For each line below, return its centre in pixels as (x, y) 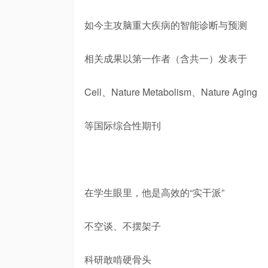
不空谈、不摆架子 (123, 226)
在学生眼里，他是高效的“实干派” (154, 192)
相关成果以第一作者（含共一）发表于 (166, 58)
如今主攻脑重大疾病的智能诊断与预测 (166, 25)
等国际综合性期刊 (123, 125)
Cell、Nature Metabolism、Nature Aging (171, 92)
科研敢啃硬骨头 (118, 259)
